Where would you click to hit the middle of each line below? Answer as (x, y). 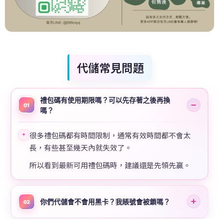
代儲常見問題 (110, 67)
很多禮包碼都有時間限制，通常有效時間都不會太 (110, 135)
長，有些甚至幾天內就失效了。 (81, 147)
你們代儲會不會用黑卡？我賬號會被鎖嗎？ (105, 201)
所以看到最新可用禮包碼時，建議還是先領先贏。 (110, 165)
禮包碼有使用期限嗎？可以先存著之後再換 (105, 100)
